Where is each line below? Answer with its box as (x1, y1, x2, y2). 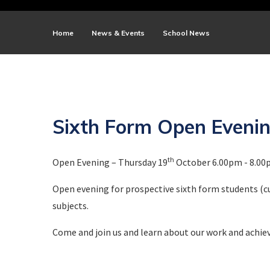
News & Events (92, 28, 145, 37)
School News (163, 28, 210, 37)
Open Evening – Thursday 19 (52, 155, 168, 168)
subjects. (52, 199, 89, 212)
